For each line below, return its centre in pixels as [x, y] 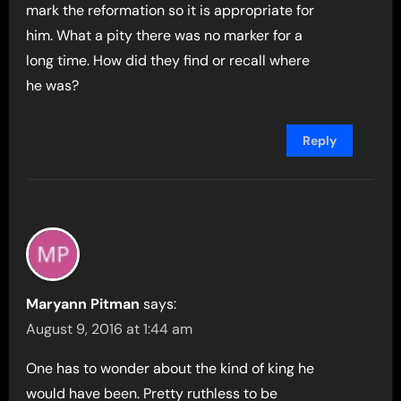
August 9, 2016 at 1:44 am [110, 328]
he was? [53, 85]
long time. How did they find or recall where [168, 60]
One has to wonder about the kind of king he [171, 368]
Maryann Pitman [83, 303]
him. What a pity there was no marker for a [165, 35]
